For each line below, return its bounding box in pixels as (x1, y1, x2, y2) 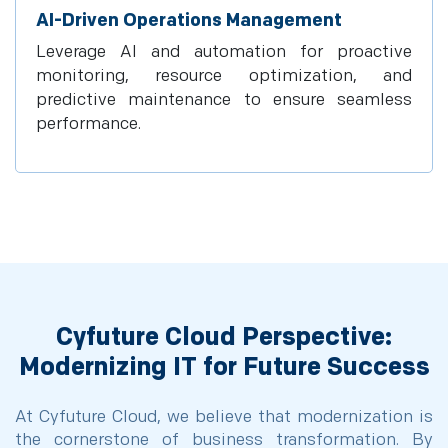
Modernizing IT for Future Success (18, 352, 430, 383)
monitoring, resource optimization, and (36, 66, 412, 86)
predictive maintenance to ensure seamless (36, 90, 412, 110)
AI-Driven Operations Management (36, 10, 342, 31)
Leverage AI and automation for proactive (36, 42, 412, 62)
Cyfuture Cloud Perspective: (56, 322, 392, 353)
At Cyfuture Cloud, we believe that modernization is (15, 407, 433, 427)
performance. (36, 114, 141, 134)
